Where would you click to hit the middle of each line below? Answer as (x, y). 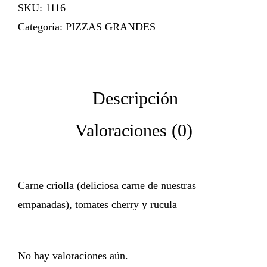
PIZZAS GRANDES (111, 27)
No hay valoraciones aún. (73, 256)
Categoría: (42, 27)
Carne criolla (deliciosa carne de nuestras (107, 186)
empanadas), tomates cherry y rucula (97, 205)
